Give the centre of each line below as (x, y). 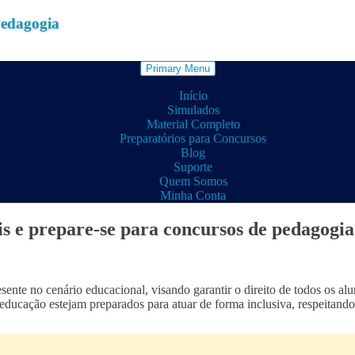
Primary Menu (177, 69)
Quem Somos (193, 181)
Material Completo (193, 124)
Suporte (193, 167)
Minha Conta (193, 196)
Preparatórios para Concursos (193, 139)
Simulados (193, 110)
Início (193, 96)
